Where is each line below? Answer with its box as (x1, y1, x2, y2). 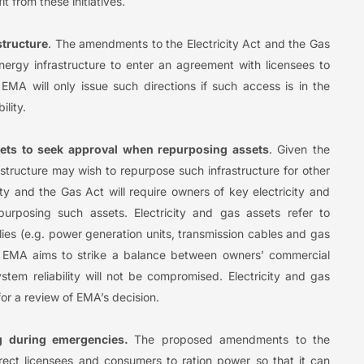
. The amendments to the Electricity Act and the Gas (48, 36, 331, 50)
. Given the (268, 141, 331, 156)
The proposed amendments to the (134, 331, 331, 346)
